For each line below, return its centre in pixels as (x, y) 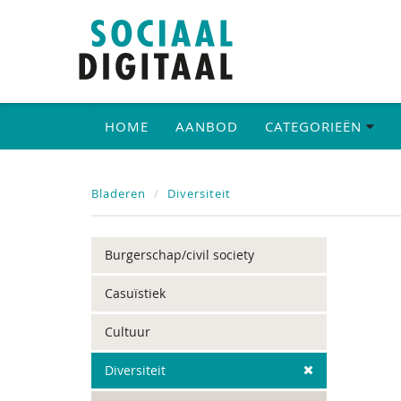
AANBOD (207, 126)
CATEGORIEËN (316, 126)
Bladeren (119, 193)
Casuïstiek (135, 293)
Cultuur (128, 332)
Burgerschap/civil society (179, 255)
